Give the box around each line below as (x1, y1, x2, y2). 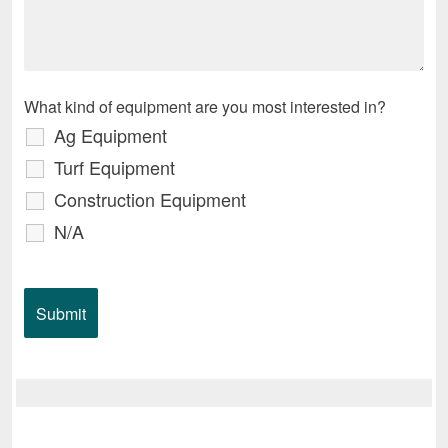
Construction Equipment (54, 186, 246, 213)
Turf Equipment (54, 154, 175, 181)
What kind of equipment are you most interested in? (24, 95, 386, 119)
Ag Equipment (54, 122, 167, 149)
